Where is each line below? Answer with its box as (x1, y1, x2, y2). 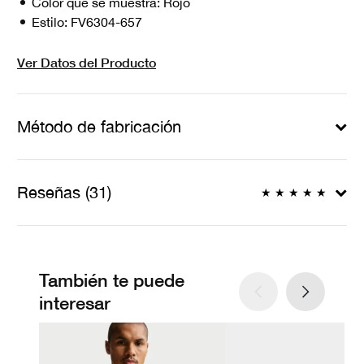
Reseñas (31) (17, 183, 111, 202)
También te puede (39, 270, 184, 292)
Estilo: (32, 15, 71, 30)
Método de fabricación (17, 117, 181, 136)
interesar (39, 292, 110, 314)
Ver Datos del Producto (17, 54, 156, 71)
